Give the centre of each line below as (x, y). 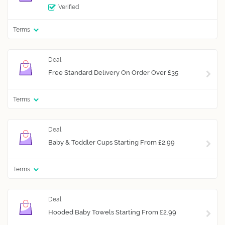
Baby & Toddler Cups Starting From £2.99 (111, 142)
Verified (69, 7)
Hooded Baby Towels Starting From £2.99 (112, 212)
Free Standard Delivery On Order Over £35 (113, 72)
